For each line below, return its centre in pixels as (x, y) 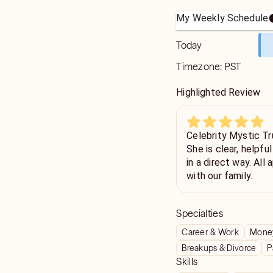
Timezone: (200, 66)
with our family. (220, 176)
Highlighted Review (218, 92)
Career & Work (210, 232)
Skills (187, 261)
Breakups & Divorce (219, 248)
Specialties (200, 213)
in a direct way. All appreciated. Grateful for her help (220, 162)
